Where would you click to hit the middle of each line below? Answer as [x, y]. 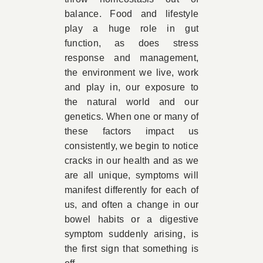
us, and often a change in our [131, 205]
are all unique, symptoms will [131, 175]
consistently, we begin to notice [131, 146]
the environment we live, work [131, 73]
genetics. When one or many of [131, 117]
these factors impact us [131, 131]
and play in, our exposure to [131, 87]
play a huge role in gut [131, 28]
